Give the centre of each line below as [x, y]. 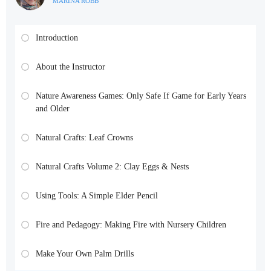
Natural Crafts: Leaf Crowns [84, 138]
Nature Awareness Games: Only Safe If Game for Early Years [141, 96]
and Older [53, 109]
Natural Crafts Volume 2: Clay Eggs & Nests [112, 167]
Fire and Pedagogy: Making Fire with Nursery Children [131, 225]
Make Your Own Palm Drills [85, 254]
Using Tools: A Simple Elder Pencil [97, 196]
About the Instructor [70, 67]
